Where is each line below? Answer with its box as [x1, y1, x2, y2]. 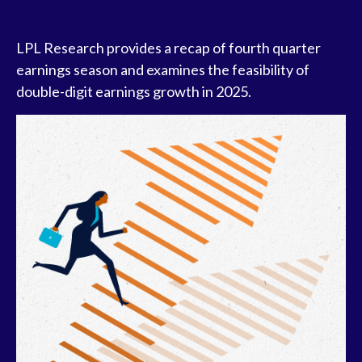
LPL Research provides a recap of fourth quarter [16, 39, 321, 57]
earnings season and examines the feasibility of [16, 61, 309, 78]
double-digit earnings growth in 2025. [16, 82, 251, 100]
